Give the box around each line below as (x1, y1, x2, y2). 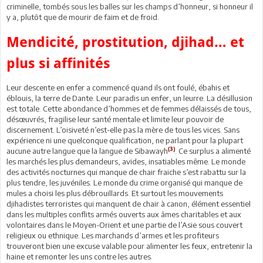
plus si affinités (6, 55, 110, 72)
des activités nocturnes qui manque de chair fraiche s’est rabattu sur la (6, 167, 246, 177)
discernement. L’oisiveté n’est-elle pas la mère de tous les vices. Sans (6, 124, 240, 134)
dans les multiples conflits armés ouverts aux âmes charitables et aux (6, 209, 241, 219)
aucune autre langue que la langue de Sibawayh (6, 146, 168, 156)
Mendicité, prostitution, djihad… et (6, 33, 244, 50)
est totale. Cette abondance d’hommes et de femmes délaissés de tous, (6, 103, 251, 113)
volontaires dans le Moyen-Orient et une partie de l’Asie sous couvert (6, 220, 242, 230)
